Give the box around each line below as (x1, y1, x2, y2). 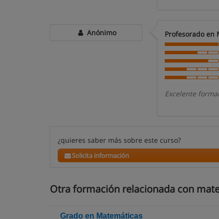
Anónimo (85, 28, 117, 37)
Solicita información (72, 151, 130, 160)
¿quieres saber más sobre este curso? (58, 135, 181, 145)
